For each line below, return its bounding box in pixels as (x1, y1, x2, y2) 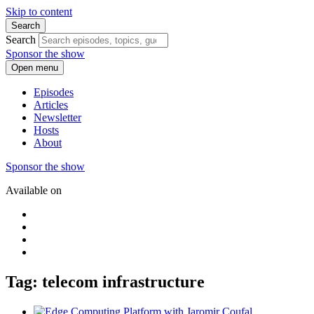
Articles (34, 99, 68, 111)
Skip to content (6, 6, 72, 18)
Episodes (34, 86, 74, 98)
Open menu (11, 62, 58, 73)
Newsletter (34, 111, 81, 123)
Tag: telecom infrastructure (6, 272, 205, 291)
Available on (6, 184, 62, 196)
